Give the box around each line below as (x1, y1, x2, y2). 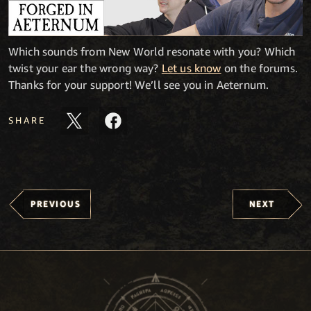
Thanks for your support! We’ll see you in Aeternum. (8, 77, 269, 92)
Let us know (161, 60, 221, 75)
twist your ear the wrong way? (8, 60, 162, 75)
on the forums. (221, 60, 298, 75)
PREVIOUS (31, 198, 81, 209)
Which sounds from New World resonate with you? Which (8, 44, 296, 58)
